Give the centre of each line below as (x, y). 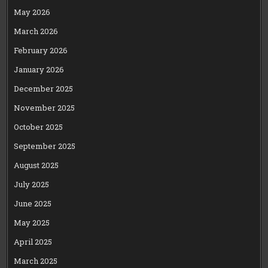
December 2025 (44, 88)
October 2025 (39, 127)
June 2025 (33, 203)
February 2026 (41, 50)
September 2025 (45, 146)
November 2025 (45, 107)
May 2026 (32, 12)
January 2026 (39, 69)
